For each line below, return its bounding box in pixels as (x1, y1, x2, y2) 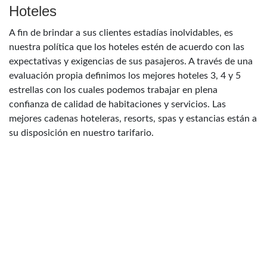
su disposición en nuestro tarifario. (9, 128, 154, 138)
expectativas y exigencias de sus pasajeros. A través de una (9, 57, 253, 67)
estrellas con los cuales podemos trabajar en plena (9, 85, 218, 95)
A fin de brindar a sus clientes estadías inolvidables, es (9, 28, 233, 38)
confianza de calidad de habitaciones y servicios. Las (9, 100, 226, 110)
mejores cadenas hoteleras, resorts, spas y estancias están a (9, 114, 257, 124)
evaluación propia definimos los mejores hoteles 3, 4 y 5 (9, 71, 241, 81)
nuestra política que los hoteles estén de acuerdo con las (9, 42, 244, 52)
